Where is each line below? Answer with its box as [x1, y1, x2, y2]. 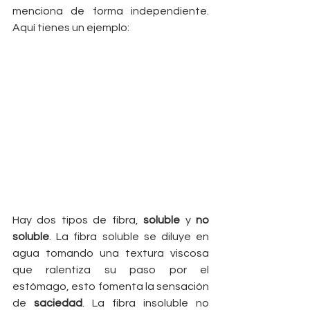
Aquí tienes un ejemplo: [12, 22, 129, 34]
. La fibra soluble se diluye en [49, 230, 209, 242]
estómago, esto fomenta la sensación [12, 280, 209, 292]
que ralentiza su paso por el [12, 264, 209, 275]
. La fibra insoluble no [82, 297, 209, 309]
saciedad [34, 297, 82, 309]
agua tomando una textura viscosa [12, 247, 209, 259]
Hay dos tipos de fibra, [12, 214, 144, 226]
